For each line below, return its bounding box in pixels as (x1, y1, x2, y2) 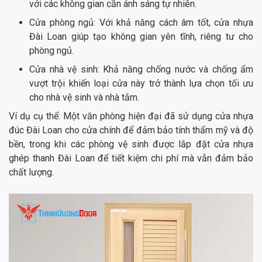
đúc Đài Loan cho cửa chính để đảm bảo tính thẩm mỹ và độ (9, 124, 253, 136)
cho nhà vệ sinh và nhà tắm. (29, 91, 139, 103)
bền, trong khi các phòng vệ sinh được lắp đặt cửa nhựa (9, 138, 253, 150)
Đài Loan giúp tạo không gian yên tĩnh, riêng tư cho (29, 30, 253, 42)
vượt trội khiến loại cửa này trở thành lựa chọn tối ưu (29, 77, 253, 89)
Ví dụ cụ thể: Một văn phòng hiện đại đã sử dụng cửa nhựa (9, 110, 253, 122)
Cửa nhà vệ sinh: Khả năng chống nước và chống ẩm (29, 63, 253, 75)
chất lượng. (9, 166, 54, 178)
